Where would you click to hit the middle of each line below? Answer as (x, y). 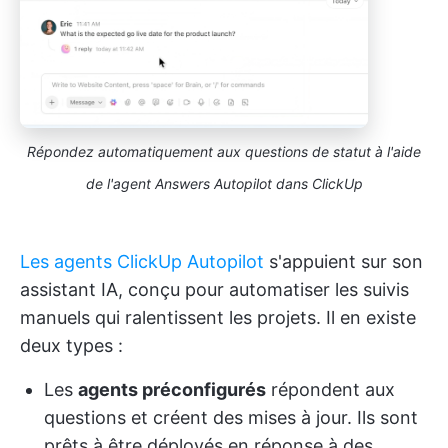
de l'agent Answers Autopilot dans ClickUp (224, 184)
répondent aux (330, 390)
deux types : (71, 346)
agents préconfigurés (172, 390)
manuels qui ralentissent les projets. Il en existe (218, 318)
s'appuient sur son (343, 262)
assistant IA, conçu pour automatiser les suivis (214, 290)
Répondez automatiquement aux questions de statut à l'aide (224, 152)
